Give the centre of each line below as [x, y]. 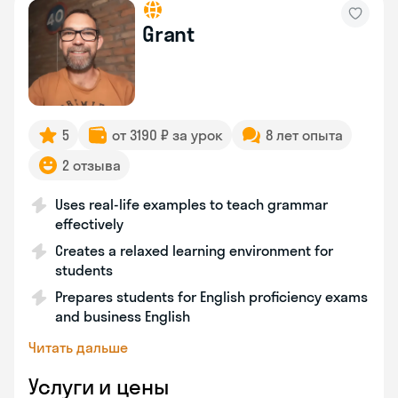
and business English [123, 316]
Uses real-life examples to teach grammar [191, 204]
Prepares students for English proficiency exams [211, 297]
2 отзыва [92, 165]
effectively [89, 224]
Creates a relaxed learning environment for [194, 251]
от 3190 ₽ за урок [167, 135]
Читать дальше [78, 347]
